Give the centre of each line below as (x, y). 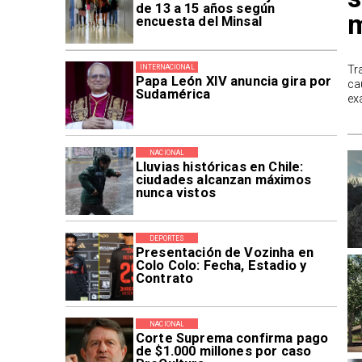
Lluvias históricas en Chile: (219, 166)
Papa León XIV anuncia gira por (234, 81)
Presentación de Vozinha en (224, 252)
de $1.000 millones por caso (223, 351)
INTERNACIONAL (167, 67)
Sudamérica (173, 94)
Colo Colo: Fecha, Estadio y (221, 265)
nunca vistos (175, 192)
